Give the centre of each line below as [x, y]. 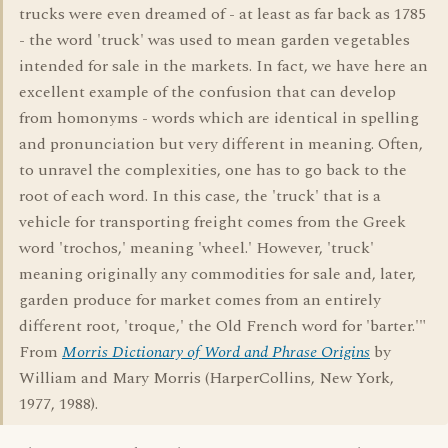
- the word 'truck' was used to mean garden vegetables [214, 40]
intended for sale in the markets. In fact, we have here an [223, 66]
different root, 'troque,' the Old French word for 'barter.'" [222, 326]
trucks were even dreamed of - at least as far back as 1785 [222, 14]
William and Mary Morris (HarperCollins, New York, [206, 378]
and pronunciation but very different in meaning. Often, [221, 144]
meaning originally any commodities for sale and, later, [217, 274]
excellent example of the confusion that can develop [207, 92]
